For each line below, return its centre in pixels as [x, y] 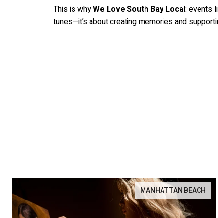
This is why [73, 9]
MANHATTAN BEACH [173, 191]
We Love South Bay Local [139, 9]
